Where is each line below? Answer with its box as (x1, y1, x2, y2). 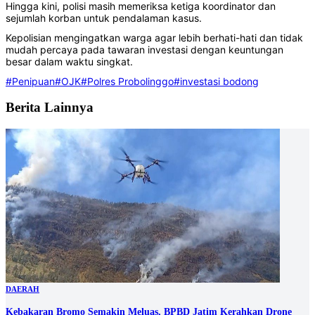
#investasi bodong (174, 75, 259, 87)
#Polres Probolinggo (81, 75, 174, 87)
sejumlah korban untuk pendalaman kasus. (6, 12, 202, 25)
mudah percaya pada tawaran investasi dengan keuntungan (6, 43, 283, 56)
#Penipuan (6, 75, 55, 87)
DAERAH (6, 285, 39, 294)
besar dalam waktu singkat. (6, 55, 133, 67)
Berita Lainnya (6, 100, 94, 115)
